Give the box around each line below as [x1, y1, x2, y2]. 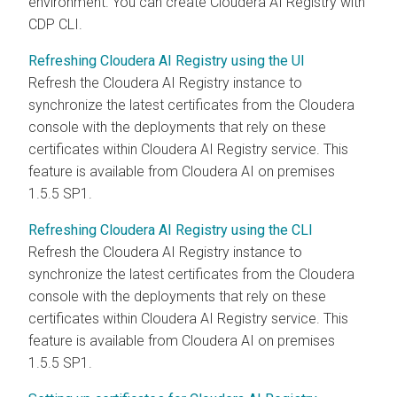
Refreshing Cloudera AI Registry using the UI [28, 52, 305, 70]
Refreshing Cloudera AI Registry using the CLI [28, 222, 313, 239]
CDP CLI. [28, 16, 82, 34]
